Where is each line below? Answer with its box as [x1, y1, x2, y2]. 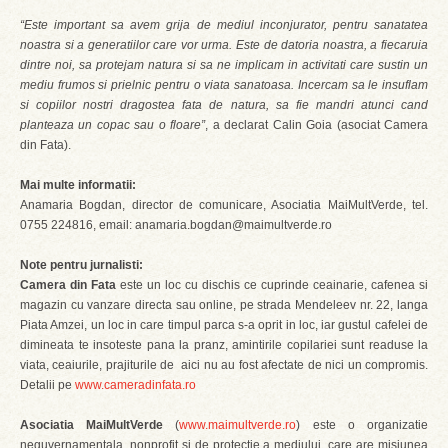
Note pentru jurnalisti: [20, 258, 143, 272]
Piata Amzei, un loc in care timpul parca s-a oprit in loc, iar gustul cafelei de [20, 318, 428, 332]
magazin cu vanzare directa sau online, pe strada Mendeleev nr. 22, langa [20, 298, 428, 312]
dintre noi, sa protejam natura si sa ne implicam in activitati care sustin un [20, 58, 428, 72]
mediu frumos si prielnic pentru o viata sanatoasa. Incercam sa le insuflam [20, 78, 428, 92]
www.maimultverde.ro [179, 418, 297, 432]
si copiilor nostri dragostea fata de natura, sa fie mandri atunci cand [20, 98, 428, 112]
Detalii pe [20, 378, 75, 392]
